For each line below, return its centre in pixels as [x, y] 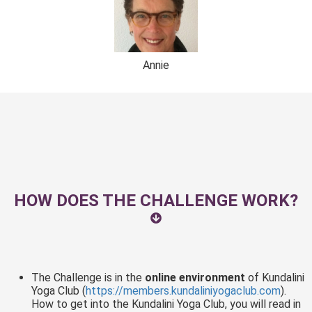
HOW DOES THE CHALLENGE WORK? [156, 201]
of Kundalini [276, 278]
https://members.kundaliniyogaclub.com [183, 291]
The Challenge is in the [88, 278]
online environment [196, 278]
